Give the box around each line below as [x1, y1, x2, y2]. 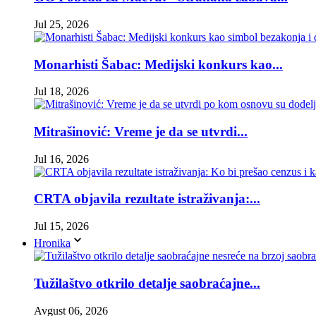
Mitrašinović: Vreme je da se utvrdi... [34, 123, 248, 139]
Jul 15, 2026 [34, 220, 89, 233]
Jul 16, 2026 [34, 152, 89, 165]
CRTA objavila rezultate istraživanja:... [34, 191, 260, 207]
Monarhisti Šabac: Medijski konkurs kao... [34, 56, 283, 72]
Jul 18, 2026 [34, 85, 89, 98]
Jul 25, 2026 [34, 18, 89, 30]
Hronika [34, 237, 71, 250]
